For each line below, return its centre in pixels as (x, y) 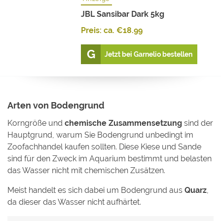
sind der (198, 123)
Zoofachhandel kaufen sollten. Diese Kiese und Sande (104, 147)
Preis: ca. (99, 31)
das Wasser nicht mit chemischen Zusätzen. (86, 170)
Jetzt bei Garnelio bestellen (149, 55)
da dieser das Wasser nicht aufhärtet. (74, 202)
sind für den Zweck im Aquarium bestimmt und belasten (110, 158)
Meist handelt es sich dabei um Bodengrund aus (96, 190)
